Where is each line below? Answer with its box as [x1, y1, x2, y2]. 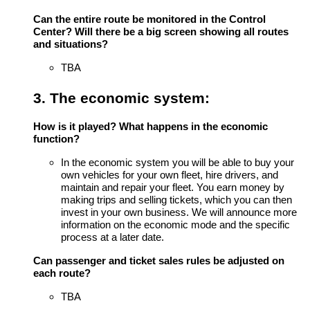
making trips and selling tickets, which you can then [61, 194, 292, 206]
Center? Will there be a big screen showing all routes [33, 26, 289, 37]
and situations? [33, 38, 108, 50]
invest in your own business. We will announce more [61, 207, 297, 219]
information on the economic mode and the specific [61, 219, 290, 231]
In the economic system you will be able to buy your [61, 157, 294, 169]
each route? [33, 268, 91, 280]
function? [33, 134, 80, 145]
